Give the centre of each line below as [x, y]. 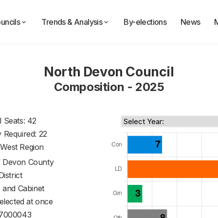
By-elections [145, 22]
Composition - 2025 [109, 87]
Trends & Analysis [72, 22]
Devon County [28, 162]
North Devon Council [109, 72]
